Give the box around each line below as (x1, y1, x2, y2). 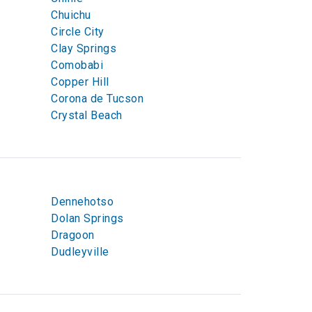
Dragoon (51, 228, 95, 242)
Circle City (51, 25, 104, 38)
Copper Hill (51, 75, 109, 88)
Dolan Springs (51, 212, 124, 225)
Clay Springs (51, 42, 116, 55)
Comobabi (51, 58, 103, 72)
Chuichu (51, 8, 91, 22)
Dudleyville (51, 245, 109, 258)
